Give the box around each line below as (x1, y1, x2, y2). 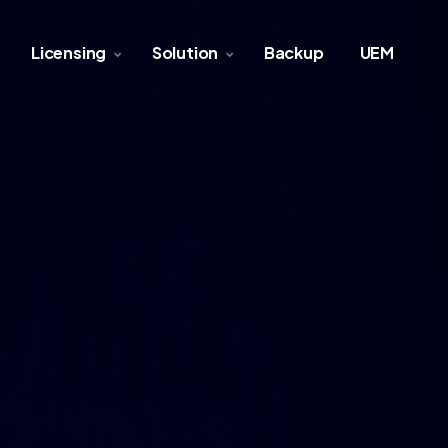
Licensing (30, 42, 107, 63)
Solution (151, 42, 219, 63)
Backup (263, 42, 324, 63)
